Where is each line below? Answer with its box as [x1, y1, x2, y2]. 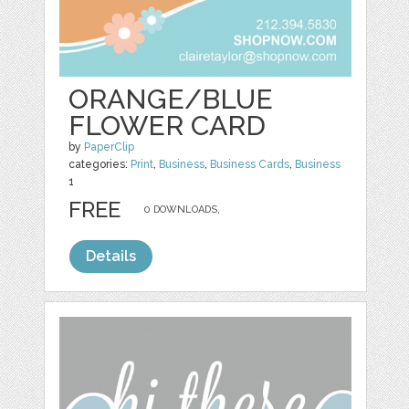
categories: [68, 158, 131, 172]
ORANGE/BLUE [68, 83, 274, 116]
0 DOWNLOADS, [143, 204, 221, 216]
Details [86, 247, 137, 266]
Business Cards [210, 158, 290, 172]
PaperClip [84, 141, 135, 154]
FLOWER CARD [68, 110, 267, 142]
